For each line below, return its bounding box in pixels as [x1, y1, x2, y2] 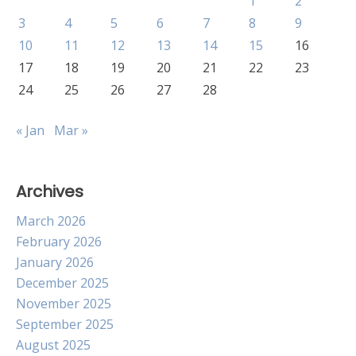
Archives [16, 180, 83, 203]
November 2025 [16, 295, 111, 312]
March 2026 [16, 212, 86, 230]
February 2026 [16, 233, 102, 250]
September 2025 [16, 315, 114, 333]
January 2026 [16, 253, 94, 271]
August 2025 [16, 336, 91, 354]
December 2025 [16, 274, 109, 292]
